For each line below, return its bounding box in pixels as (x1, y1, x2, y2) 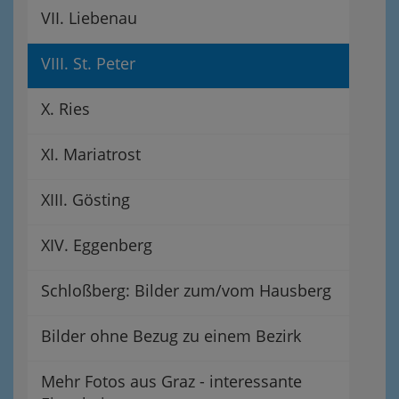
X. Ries (41, 97, 90, 119)
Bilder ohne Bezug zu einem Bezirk (41, 324, 301, 346)
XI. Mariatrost (41, 142, 141, 165)
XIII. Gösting (41, 188, 130, 210)
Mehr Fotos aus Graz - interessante (41, 370, 302, 392)
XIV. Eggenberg (41, 233, 152, 256)
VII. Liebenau (41, 6, 137, 28)
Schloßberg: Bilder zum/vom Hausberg (41, 279, 331, 301)
